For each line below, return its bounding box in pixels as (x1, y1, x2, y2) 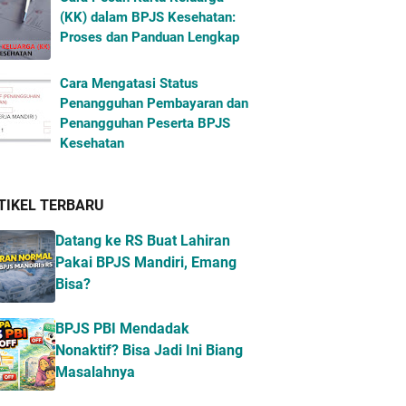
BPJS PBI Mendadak (55, 320, 189, 337)
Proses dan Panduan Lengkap (60, 29, 239, 45)
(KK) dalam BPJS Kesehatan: (60, 9, 236, 25)
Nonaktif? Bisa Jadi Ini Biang (55, 342, 243, 359)
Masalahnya (55, 363, 135, 381)
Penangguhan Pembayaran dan (60, 95, 248, 111)
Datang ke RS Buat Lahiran (55, 232, 230, 249)
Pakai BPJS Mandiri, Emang (55, 254, 237, 271)
